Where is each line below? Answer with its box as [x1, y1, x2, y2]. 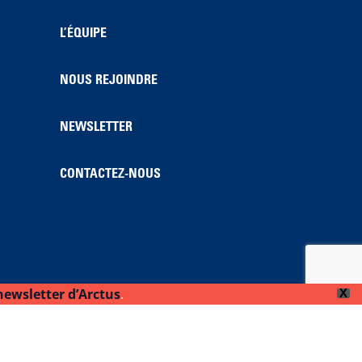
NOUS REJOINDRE [59, 74, 158, 87]
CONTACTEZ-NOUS [59, 167, 161, 181]
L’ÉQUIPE [59, 27, 107, 40]
